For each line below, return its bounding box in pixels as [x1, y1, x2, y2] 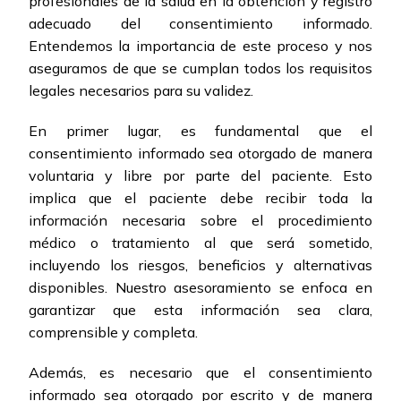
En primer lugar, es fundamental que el [29, 122, 372, 141]
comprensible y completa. [29, 323, 198, 342]
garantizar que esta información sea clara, [29, 301, 372, 320]
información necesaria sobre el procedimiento [29, 211, 372, 230]
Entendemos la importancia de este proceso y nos [29, 37, 372, 55]
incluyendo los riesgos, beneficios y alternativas [29, 256, 372, 275]
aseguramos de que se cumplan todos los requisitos [29, 59, 372, 78]
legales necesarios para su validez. [29, 81, 253, 100]
